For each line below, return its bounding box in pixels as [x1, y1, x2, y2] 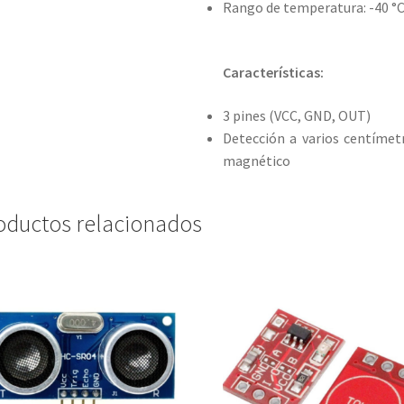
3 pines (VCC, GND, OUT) [223, 106, 372, 124]
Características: [223, 63, 325, 82]
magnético [223, 151, 291, 170]
